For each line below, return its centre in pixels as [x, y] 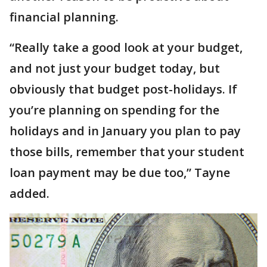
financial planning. [64, 17]
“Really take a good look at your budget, [126, 47]
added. [30, 193]
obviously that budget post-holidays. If [123, 89]
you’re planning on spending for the [114, 110]
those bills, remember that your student [127, 152]
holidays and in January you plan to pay [125, 131]
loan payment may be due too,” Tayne [120, 173]
